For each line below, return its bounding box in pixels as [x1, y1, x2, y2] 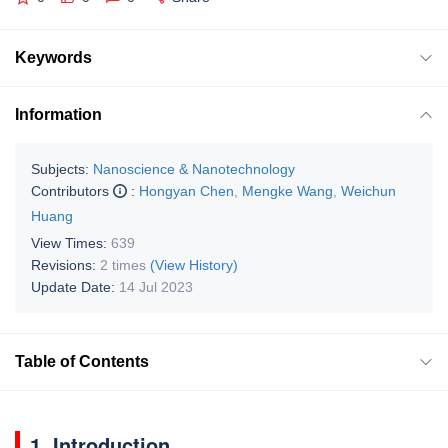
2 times [100, 256, 146, 273]
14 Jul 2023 [119, 278, 193, 295]
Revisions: [31, 256, 100, 273]
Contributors [31, 182, 113, 199]
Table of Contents [15, 352, 149, 370]
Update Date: [31, 278, 119, 295]
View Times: [31, 234, 111, 251]
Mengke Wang [242, 182, 333, 199]
